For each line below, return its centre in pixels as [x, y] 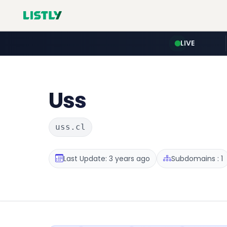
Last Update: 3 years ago [107, 158]
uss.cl [70, 127]
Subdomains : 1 [197, 158]
